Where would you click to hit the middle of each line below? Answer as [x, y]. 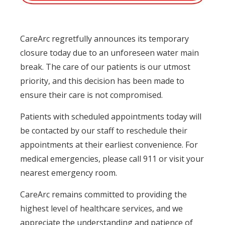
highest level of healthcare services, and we [101, 208]
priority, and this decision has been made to [102, 81]
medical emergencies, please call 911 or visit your [112, 158]
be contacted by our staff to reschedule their [104, 130]
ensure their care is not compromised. [91, 95]
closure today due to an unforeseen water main [109, 52]
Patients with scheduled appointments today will [111, 116]
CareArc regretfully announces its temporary [104, 38]
